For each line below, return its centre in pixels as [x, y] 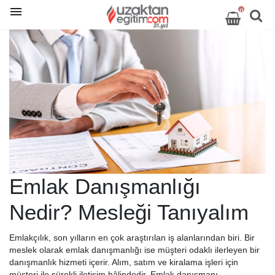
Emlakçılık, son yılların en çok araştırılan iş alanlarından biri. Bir [132, 238]
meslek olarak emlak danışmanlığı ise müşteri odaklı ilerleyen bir [134, 250]
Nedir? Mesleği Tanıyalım [129, 212]
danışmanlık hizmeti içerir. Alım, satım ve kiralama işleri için [124, 262]
